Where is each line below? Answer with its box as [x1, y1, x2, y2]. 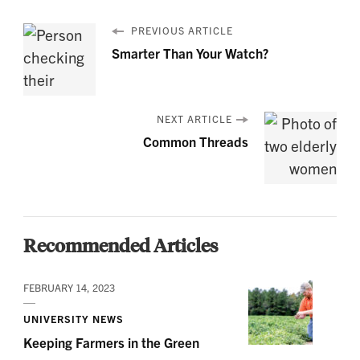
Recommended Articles [23, 233, 218, 257]
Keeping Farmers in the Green [23, 333, 199, 351]
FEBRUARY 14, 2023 [23, 281, 115, 295]
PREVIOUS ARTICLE [128, 24, 233, 38]
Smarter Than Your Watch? [112, 44, 268, 62]
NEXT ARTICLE [157, 112, 232, 126]
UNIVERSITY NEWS [23, 313, 124, 326]
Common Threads [143, 133, 248, 150]
